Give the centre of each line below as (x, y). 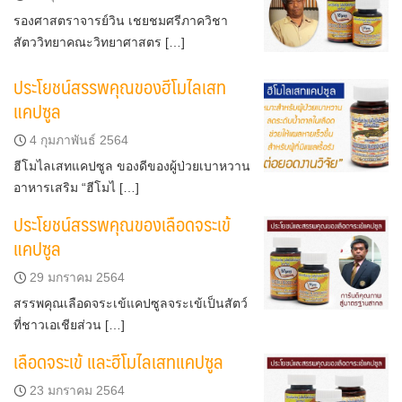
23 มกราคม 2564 (77, 390)
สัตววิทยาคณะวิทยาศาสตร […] (99, 43)
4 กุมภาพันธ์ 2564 (79, 140)
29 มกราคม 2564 (77, 277)
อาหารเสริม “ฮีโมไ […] (76, 187)
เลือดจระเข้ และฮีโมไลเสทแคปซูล (118, 361)
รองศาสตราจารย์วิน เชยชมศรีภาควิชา (121, 21)
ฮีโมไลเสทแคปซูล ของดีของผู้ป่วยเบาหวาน (132, 166)
